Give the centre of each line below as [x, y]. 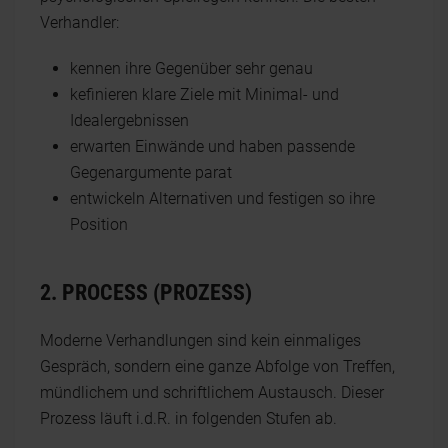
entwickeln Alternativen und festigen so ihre [222, 198]
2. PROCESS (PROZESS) [146, 292]
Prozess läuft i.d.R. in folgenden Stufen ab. [188, 418]
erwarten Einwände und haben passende [212, 146]
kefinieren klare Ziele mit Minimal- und [204, 94]
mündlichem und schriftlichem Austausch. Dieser [212, 392]
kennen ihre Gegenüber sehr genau [191, 68]
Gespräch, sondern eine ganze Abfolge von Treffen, [217, 366]
